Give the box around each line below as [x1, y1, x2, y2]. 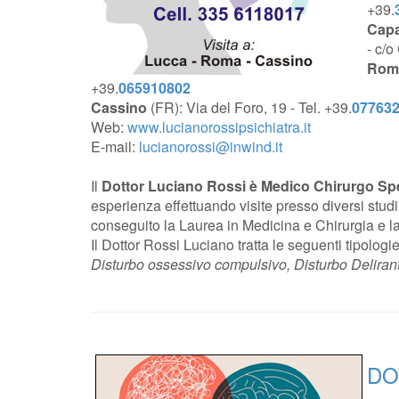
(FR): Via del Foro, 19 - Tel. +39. [147, 97, 352, 118]
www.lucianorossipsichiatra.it [127, 117, 311, 137]
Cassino [91, 97, 147, 118]
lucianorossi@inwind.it [139, 136, 282, 157]
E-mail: [91, 136, 139, 157]
